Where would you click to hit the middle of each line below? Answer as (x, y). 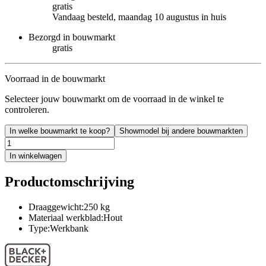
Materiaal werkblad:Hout (75, 217)
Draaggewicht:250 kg (69, 207)
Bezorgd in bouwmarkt (72, 37)
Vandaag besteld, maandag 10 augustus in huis (139, 17)
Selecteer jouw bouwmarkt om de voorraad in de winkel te (114, 99)
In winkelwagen (36, 156)
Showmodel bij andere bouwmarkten (181, 131)
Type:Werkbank (58, 228)
